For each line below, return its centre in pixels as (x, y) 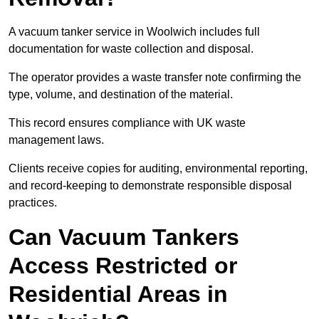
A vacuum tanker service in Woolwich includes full (134, 32)
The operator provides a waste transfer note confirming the (155, 78)
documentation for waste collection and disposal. (131, 49)
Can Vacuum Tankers (124, 237)
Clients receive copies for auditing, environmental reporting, (158, 169)
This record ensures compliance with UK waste (127, 123)
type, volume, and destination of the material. (121, 95)
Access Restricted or (123, 266)
